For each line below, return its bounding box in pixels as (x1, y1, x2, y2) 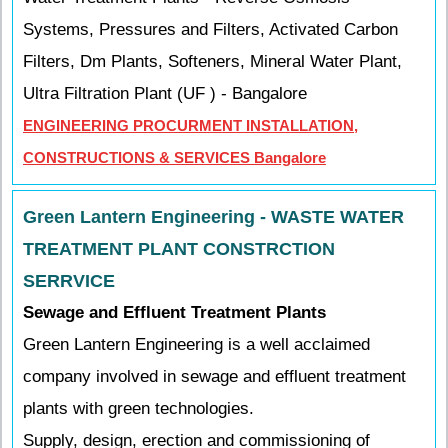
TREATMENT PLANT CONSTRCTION (23, 239, 335, 259)
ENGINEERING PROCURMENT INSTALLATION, (23, 117, 358, 134)
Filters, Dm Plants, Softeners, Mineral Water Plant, (23, 52, 402, 71)
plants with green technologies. (23, 399, 254, 418)
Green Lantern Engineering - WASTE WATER (23, 207, 404, 227)
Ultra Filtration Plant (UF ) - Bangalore (23, 84, 307, 103)
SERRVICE (23, 271, 115, 291)
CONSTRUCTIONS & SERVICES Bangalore (23, 149, 326, 166)
